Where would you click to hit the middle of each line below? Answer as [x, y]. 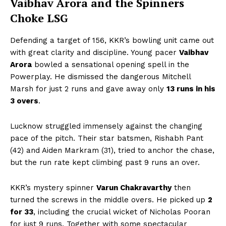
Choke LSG [39, 18]
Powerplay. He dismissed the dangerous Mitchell [100, 76]
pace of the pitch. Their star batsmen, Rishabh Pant [107, 138]
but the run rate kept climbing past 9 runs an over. [105, 162]
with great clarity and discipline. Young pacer [95, 52]
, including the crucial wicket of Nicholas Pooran [122, 212]
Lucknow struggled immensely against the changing [106, 126]
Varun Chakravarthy [134, 187]
